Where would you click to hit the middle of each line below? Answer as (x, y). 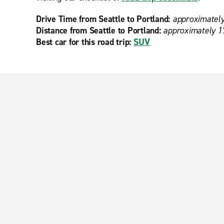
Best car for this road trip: (85, 42)
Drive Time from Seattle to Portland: (103, 19)
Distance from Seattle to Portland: (98, 30)
